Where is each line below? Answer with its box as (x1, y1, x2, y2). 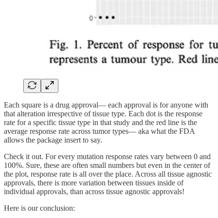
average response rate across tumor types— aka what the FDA (4, 127, 195, 135)
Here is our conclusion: (4, 203, 75, 212)
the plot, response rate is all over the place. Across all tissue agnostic (4, 169, 212, 178)
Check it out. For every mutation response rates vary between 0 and (4, 152, 211, 161)
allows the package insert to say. (4, 135, 102, 144)
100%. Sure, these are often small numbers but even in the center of (4, 161, 210, 169)
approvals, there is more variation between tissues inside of (4, 178, 183, 187)
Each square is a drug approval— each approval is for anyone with (4, 100, 208, 109)
